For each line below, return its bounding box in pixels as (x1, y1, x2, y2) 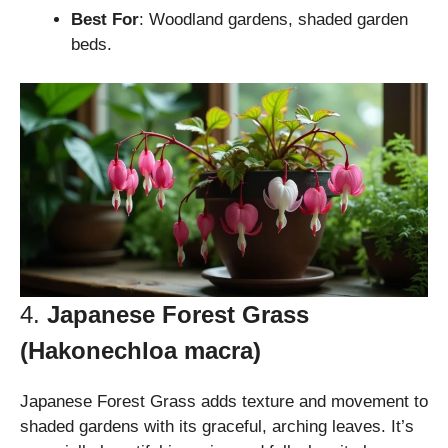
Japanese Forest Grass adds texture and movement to (20, 391, 428, 411)
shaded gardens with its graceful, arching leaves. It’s (20, 416, 414, 436)
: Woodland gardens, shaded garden (139, 10, 408, 30)
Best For (71, 10, 139, 30)
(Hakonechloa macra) (20, 336, 261, 364)
